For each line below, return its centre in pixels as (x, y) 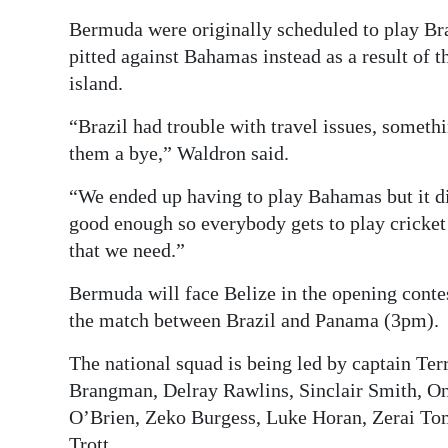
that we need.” (127, 250)
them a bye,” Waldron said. (179, 153)
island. (96, 83)
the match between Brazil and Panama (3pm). (254, 320)
